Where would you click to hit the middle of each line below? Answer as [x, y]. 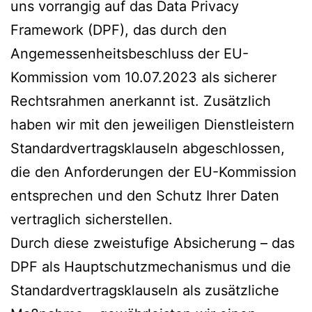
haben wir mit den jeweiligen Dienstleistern [153, 124]
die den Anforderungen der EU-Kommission [154, 172]
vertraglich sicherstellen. [92, 219]
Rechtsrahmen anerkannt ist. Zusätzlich [141, 101]
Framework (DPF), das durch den [119, 30]
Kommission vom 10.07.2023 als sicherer [143, 77]
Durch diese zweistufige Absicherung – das [153, 243]
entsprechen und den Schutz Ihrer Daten [145, 195]
